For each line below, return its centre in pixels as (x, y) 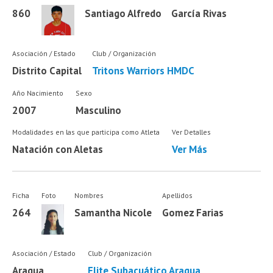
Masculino (98, 110)
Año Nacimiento (38, 93)
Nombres (89, 196)
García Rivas (199, 14)
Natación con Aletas (58, 150)
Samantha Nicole (113, 213)
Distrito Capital (47, 71)
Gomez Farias (193, 213)
